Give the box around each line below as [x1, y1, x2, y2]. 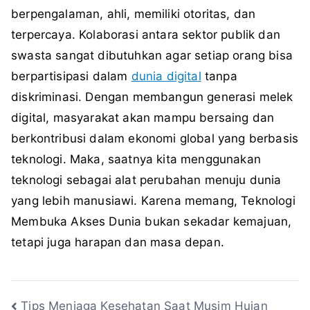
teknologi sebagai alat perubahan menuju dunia [11, 173, 282, 188]
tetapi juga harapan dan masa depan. [11, 235, 224, 250]
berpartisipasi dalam [11, 69, 131, 84]
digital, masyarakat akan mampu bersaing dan [11, 111, 275, 125]
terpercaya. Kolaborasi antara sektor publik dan [11, 28, 280, 42]
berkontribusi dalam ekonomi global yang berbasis [11, 131, 299, 146]
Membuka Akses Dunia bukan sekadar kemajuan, [11, 215, 292, 229]
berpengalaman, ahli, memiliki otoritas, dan [11, 7, 256, 21]
